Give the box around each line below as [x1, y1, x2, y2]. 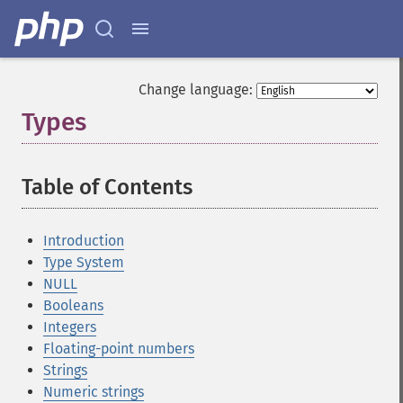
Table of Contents [22, 175, 193, 200]
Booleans [43, 297, 103, 314]
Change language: [139, 81, 253, 98]
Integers [43, 318, 96, 336]
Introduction [43, 232, 124, 249]
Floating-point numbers [43, 340, 194, 357]
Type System [43, 254, 124, 271]
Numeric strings [43, 383, 144, 400]
